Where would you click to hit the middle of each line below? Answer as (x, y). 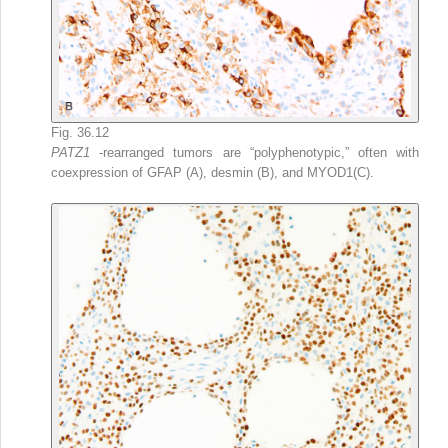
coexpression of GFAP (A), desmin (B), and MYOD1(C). (212, 172)
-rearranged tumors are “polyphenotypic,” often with (259, 152)
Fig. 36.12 (80, 132)
